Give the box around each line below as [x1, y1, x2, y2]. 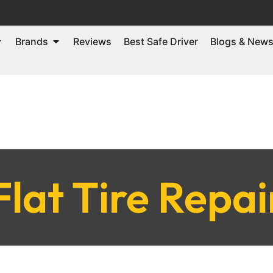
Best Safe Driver [124, 35, 198, 48]
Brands [15, 35, 48, 48]
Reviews [73, 35, 112, 48]
